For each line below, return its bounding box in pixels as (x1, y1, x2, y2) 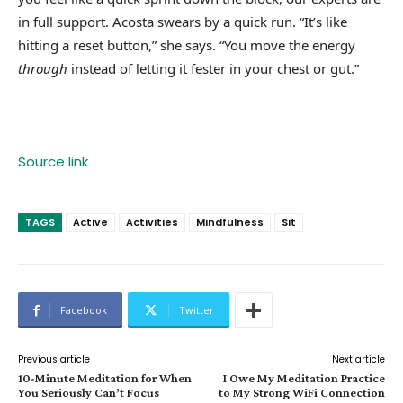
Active (73, 215, 108, 230)
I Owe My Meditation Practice (222, 371, 385, 386)
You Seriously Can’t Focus (18, 385, 159, 400)
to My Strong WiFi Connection (218, 385, 385, 400)
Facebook (60, 303, 107, 318)
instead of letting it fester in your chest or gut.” (67, 59, 359, 78)
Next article (331, 353, 385, 367)
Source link (18, 152, 88, 172)
